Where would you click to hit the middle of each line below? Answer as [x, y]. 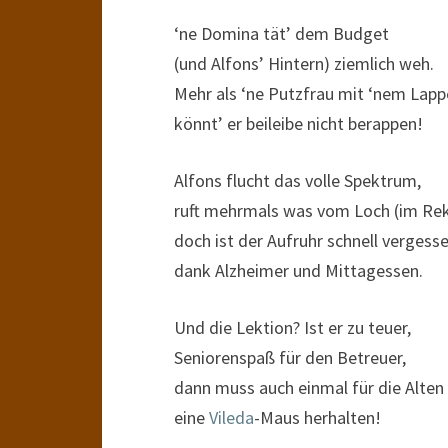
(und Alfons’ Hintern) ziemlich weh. [304, 63]
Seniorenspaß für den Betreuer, [290, 357]
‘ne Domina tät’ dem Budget [281, 33]
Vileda [231, 417]
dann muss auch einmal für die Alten [309, 387]
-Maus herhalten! [317, 417]
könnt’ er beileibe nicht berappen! [298, 123]
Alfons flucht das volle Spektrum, [297, 180]
